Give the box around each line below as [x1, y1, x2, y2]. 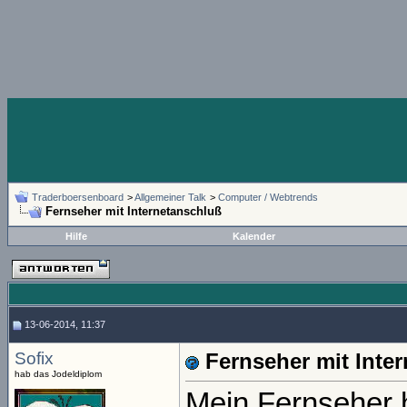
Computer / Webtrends [218, 192, 318, 203]
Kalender [233, 231, 275, 242]
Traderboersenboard [32, 192, 124, 203]
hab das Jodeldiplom [15, 369, 102, 379]
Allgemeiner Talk [134, 192, 206, 203]
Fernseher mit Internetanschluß [45, 204, 222, 218]
